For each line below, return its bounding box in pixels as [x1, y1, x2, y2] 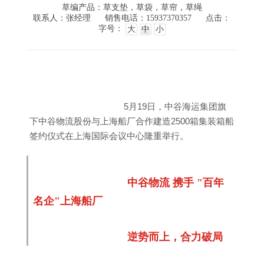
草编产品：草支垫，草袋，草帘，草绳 [61, 3, 202, 12]
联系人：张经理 [33, 14, 91, 22]
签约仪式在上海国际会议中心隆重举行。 [29, 131, 189, 141]
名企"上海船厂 [32, 195, 103, 207]
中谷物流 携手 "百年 [127, 177, 224, 189]
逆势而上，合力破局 [127, 231, 223, 243]
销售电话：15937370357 [105, 14, 192, 22]
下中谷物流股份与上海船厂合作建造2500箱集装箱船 [29, 116, 234, 126]
